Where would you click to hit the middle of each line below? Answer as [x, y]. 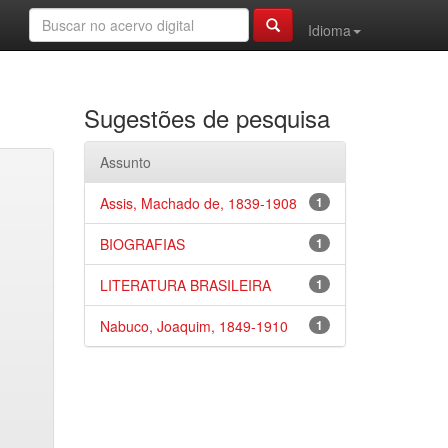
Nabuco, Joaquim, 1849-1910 [193, 326]
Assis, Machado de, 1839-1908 [198, 203]
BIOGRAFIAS [142, 244]
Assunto [125, 162]
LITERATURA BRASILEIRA [185, 285]
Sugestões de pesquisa [206, 117]
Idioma [329, 30]
